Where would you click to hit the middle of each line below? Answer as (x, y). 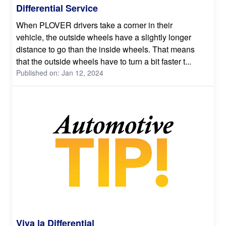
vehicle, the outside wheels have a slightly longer (104, 37)
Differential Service (57, 8)
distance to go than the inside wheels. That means (105, 49)
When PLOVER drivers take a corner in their (94, 25)
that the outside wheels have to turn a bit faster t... (104, 61)
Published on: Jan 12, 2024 (60, 72)
